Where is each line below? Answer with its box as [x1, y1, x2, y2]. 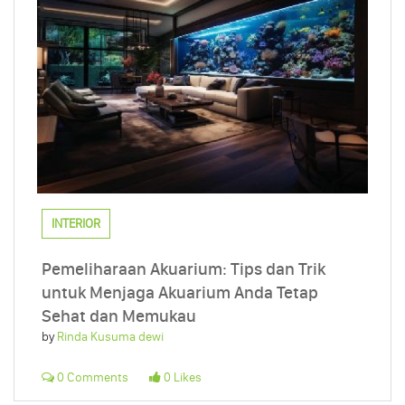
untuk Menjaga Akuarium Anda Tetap [42, 281, 318, 303]
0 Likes [160, 369, 202, 385]
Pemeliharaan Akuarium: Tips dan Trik [42, 258, 325, 279]
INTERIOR [52, 215, 100, 231]
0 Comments [54, 369, 128, 385]
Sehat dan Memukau [42, 305, 196, 326]
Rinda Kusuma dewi [57, 328, 164, 344]
